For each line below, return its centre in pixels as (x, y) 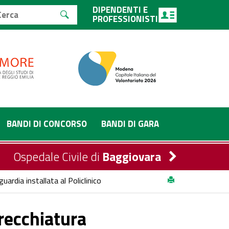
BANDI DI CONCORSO (47, 124)
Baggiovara (132, 157)
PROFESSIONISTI (125, 19)
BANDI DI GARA (130, 124)
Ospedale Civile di (58, 157)
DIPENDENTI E (120, 10)
